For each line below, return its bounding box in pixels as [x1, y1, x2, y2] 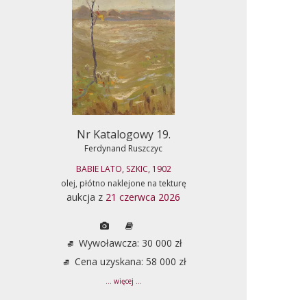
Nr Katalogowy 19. [76, 126, 171, 142]
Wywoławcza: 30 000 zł [75, 236, 182, 249]
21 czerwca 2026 [106, 190, 180, 204]
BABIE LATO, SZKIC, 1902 [75, 162, 171, 175]
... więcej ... [105, 276, 142, 286]
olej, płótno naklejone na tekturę [60, 177, 186, 189]
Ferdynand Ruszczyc [84, 142, 162, 154]
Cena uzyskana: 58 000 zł [71, 254, 186, 268]
